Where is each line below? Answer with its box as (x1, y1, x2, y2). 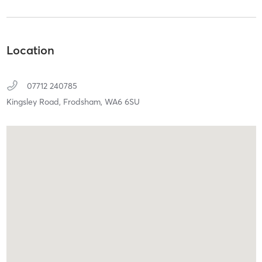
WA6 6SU (104, 96, 140, 108)
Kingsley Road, (6, 96, 63, 108)
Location (6, 43, 54, 58)
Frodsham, (63, 96, 105, 108)
